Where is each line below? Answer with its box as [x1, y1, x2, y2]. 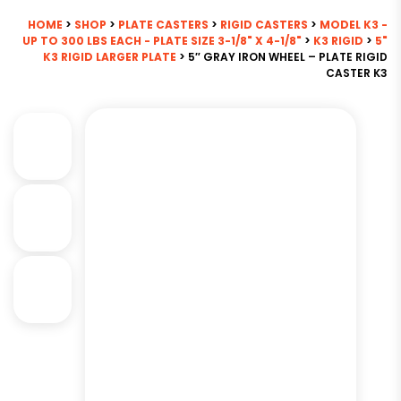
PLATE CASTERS [118, 17, 209, 32]
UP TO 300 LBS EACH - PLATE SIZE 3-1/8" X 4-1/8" [22, 33, 302, 48]
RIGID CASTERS [220, 17, 308, 32]
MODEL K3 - [320, 17, 388, 32]
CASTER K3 [326, 65, 388, 81]
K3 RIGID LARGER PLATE [43, 49, 176, 64]
